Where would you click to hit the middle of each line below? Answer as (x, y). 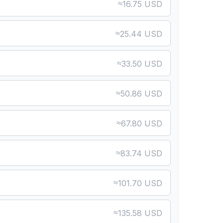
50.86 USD (141, 94)
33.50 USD (142, 64)
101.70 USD (140, 183)
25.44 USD (141, 34)
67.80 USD (141, 123)
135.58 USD (140, 213)
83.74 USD (141, 153)
